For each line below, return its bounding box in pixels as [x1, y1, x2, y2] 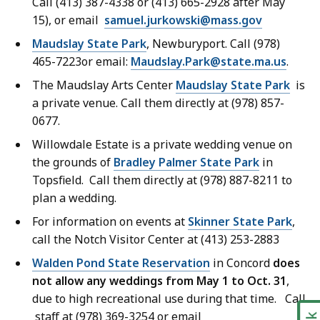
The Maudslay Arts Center [32, 77, 176, 94]
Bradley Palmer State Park [114, 154, 259, 171]
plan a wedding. [32, 190, 116, 206]
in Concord [210, 255, 273, 271]
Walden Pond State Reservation [32, 255, 210, 271]
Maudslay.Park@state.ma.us [131, 54, 286, 70]
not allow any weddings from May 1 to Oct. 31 [32, 273, 286, 289]
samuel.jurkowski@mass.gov [104, 12, 262, 29]
